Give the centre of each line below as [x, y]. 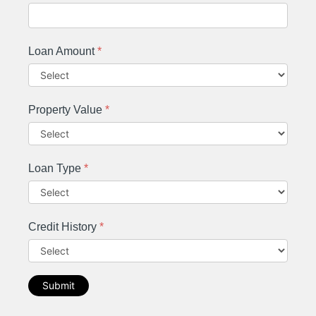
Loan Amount [63, 51]
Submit [59, 285]
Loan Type [56, 168]
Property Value [67, 109]
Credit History [64, 226]
